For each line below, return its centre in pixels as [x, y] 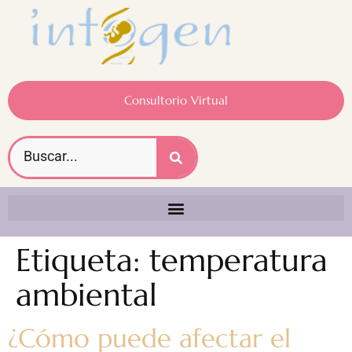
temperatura [238, 260]
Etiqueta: [82, 260]
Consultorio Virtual [176, 101]
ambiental [86, 295]
